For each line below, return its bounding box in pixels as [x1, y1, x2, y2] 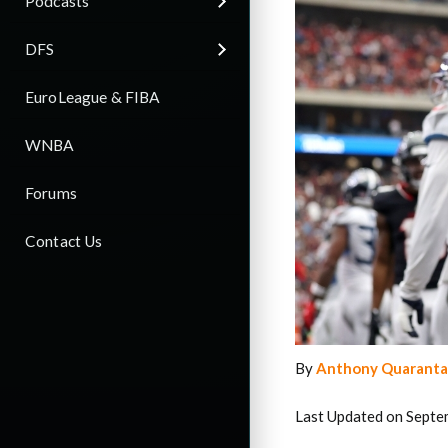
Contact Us [25, 231, 103, 250]
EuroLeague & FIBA [25, 87, 161, 106]
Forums [25, 183, 77, 202]
